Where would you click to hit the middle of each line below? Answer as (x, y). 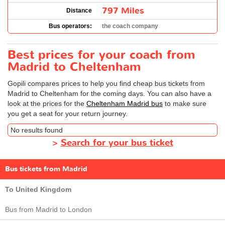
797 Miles (123, 11)
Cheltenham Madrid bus (125, 103)
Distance (79, 10)
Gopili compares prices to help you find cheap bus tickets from (106, 83)
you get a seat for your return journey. (68, 113)
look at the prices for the (47, 103)
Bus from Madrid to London (48, 209)
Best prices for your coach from (101, 55)
